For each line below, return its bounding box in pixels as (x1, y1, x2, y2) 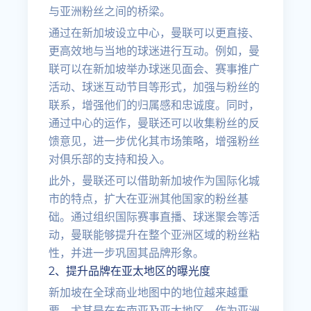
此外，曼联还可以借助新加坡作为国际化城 (49, 174, 260, 187)
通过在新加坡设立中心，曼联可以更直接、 (49, 26, 260, 40)
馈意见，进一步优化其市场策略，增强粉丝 (49, 135, 260, 148)
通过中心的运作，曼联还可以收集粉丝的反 (49, 117, 260, 130)
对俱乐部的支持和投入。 (49, 153, 171, 166)
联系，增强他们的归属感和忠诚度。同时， (49, 99, 260, 112)
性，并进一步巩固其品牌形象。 (49, 246, 205, 260)
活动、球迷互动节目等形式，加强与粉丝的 (49, 81, 260, 94)
